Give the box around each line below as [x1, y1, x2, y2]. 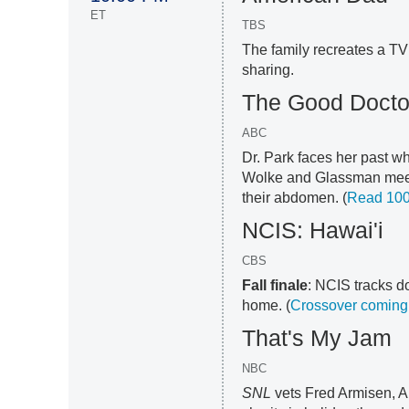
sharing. [242, 62, 295, 79]
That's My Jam [242, 325, 393, 351]
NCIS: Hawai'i [242, 217, 384, 244]
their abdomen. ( [242, 190, 348, 206]
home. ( [242, 298, 291, 314]
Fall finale [242, 278, 309, 294]
